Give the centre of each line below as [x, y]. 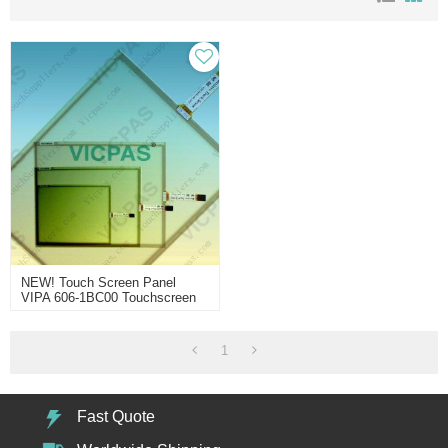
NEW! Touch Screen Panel [99, 282]
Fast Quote [116, 416]
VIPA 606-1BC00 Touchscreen [109, 297]
